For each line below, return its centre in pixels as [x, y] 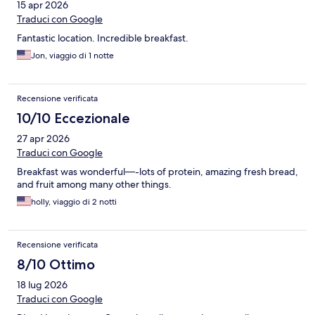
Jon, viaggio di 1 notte [72, 55]
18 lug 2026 [42, 284]
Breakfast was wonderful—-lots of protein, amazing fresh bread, [157, 171]
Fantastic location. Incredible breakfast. [103, 38]
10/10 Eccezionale [73, 118]
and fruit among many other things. [94, 184]
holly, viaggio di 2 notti [74, 201]
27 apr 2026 [43, 138]
